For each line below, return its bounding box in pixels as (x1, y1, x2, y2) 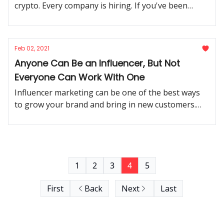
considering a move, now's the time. (14, 12, 148, 23)
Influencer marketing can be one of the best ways (14, 87, 200, 98)
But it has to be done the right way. (14, 111, 146, 122)
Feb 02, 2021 (14, 44, 49, 52)
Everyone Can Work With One (14, 71, 144, 83)
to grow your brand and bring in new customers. (14, 99, 196, 110)
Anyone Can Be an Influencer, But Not (14, 57, 180, 69)
